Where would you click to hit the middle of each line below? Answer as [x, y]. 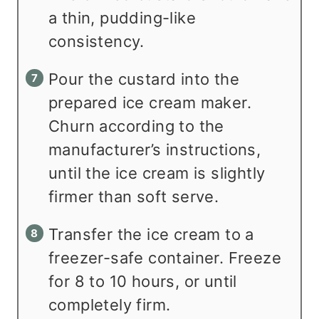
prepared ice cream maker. [150, 102]
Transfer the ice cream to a [151, 234]
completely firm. [110, 304]
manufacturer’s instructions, [155, 149]
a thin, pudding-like [122, 17]
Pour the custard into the [144, 79]
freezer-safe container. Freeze [165, 257]
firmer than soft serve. [134, 196]
